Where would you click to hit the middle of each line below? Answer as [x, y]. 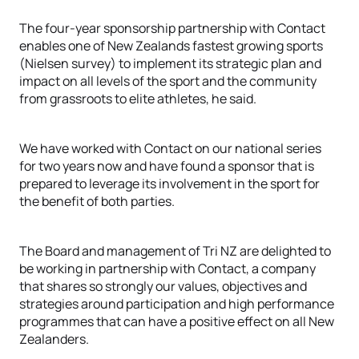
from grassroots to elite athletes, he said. [138, 99]
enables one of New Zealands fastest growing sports [171, 46]
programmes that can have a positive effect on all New [177, 321]
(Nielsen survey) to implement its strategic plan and [170, 63]
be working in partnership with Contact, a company [167, 268]
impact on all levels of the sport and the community [168, 81]
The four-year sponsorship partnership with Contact [172, 28]
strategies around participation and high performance [177, 304]
